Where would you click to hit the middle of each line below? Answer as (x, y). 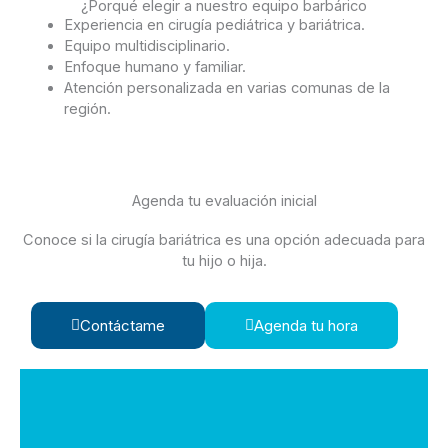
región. (88, 109)
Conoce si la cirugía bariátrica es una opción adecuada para (224, 240)
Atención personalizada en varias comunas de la (227, 88)
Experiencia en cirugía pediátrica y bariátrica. (215, 25)
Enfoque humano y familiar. (155, 67)
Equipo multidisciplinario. (147, 46)
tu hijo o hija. (224, 261)
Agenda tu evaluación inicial (224, 201)
